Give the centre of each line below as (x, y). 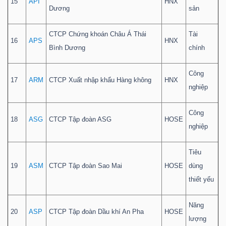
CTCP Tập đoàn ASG (80, 120)
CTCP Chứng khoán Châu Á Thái (98, 34)
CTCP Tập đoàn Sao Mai (86, 166)
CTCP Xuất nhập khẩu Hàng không (100, 80)
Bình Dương (67, 48)
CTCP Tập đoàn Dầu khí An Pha (96, 212)
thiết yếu (201, 180)
